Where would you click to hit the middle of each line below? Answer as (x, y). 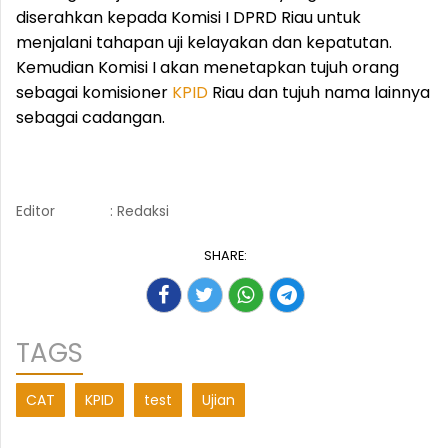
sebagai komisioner (94, 92)
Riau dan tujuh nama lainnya (319, 92)
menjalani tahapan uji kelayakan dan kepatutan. (204, 42)
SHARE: (225, 255)
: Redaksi (139, 211)
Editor (35, 211)
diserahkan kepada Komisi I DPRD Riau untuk (188, 17)
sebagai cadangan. (90, 117)
